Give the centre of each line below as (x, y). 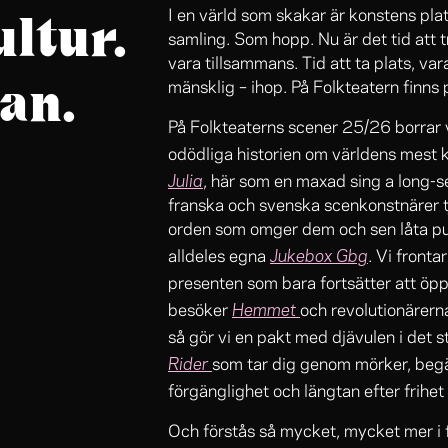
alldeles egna (219, 257)
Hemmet (266, 308)
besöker (200, 311)
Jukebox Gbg (319, 254)
